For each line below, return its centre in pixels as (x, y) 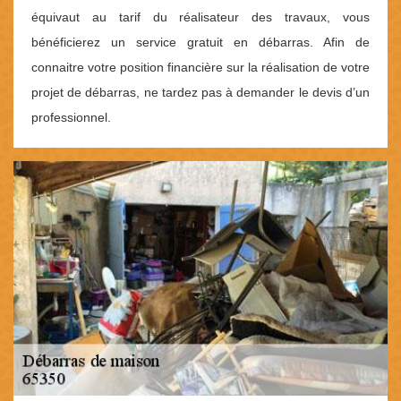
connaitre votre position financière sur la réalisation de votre (200, 68)
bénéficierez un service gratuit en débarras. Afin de (200, 43)
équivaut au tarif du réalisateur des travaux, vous (200, 17)
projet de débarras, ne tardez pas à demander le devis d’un (200, 93)
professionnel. (71, 118)
